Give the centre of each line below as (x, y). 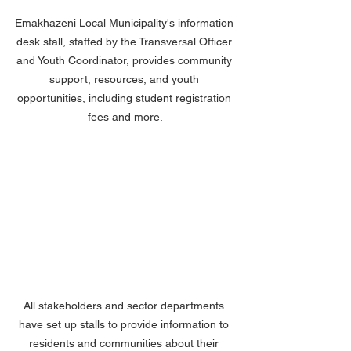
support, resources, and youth (125, 80)
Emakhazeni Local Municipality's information (125, 23)
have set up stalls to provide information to (125, 325)
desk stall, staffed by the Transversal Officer (125, 42)
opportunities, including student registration (125, 98)
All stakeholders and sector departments (125, 306)
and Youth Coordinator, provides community (125, 61)
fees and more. (125, 117)
